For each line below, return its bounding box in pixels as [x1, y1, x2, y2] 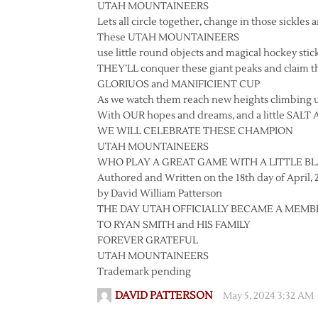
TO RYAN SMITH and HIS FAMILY [97, 219, 251, 231]
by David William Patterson [97, 187, 222, 200]
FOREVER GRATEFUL [97, 234, 198, 247]
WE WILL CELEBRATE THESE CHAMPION [97, 125, 293, 138]
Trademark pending [97, 265, 191, 278]
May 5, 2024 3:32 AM [223, 290, 314, 302]
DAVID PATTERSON [115, 289, 212, 302]
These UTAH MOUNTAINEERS [97, 31, 239, 44]
